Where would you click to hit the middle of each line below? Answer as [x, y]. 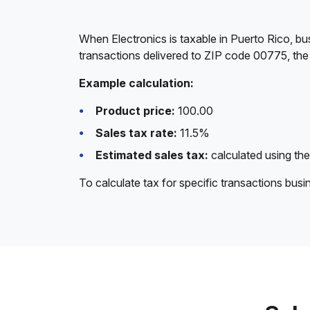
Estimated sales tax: [152, 155]
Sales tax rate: [136, 133]
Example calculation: [136, 83]
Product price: [135, 111]
